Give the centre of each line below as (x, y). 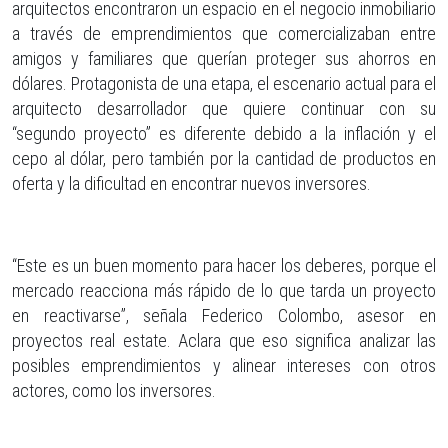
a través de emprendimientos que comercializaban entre (224, 33)
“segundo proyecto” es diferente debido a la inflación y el (224, 133)
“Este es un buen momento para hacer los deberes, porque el (224, 265)
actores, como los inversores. (114, 390)
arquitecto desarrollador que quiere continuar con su (224, 108)
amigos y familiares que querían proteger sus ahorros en (224, 58)
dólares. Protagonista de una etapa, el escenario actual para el (224, 83)
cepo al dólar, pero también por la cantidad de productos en (224, 158)
